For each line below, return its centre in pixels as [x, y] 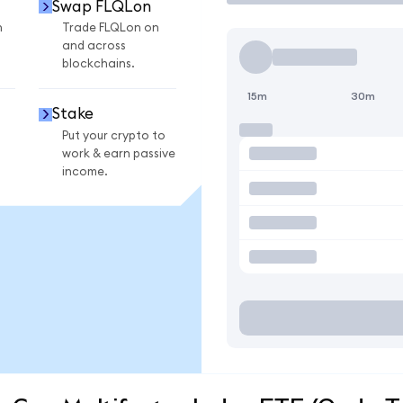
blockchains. [99, 64]
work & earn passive [119, 153]
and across [94, 46]
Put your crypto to [114, 135]
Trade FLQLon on [111, 28]
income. [85, 171]
